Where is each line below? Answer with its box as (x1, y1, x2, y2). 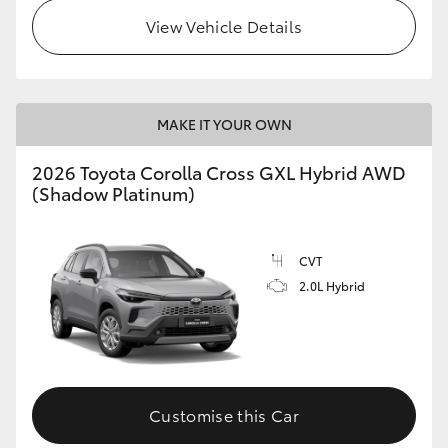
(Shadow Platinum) (32, 180, 195, 207)
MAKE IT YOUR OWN (156, 114, 292, 135)
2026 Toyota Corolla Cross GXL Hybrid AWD (32, 159, 406, 186)
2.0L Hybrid (299, 277, 365, 295)
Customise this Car (149, 402, 299, 426)
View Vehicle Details (145, 14, 303, 38)
